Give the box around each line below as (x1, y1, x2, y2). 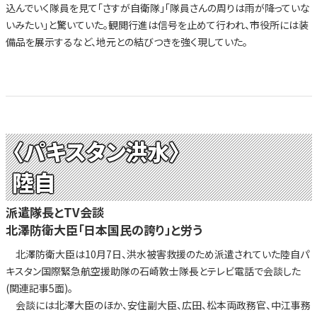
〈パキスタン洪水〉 (11, 134, 180, 167)
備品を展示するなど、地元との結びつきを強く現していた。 (5, 34, 248, 49)
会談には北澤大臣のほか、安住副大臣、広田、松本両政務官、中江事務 (5, 298, 311, 313)
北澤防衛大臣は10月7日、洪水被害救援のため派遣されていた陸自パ (5, 247, 309, 262)
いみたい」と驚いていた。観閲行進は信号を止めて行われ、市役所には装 (5, 17, 309, 32)
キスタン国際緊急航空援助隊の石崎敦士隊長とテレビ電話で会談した (5, 264, 301, 279)
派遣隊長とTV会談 (5, 203, 104, 221)
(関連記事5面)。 (5, 281, 73, 296)
